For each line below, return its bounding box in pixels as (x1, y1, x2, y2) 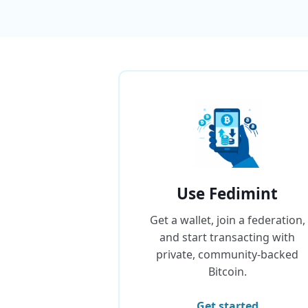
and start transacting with (159, 230, 296, 245)
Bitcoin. (208, 264, 247, 279)
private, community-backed (156, 247, 299, 262)
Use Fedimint (177, 183, 278, 204)
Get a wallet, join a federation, (149, 212, 305, 228)
